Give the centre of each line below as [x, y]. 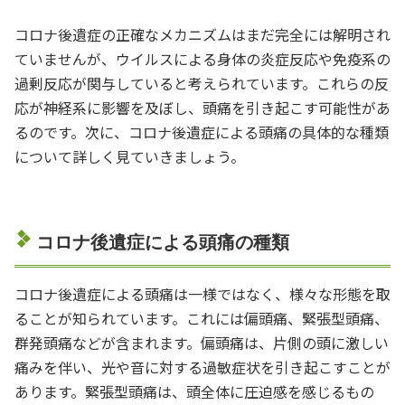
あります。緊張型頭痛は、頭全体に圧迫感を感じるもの [194, 391]
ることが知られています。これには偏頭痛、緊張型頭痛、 [202, 318]
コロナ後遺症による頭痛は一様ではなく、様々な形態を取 [202, 293]
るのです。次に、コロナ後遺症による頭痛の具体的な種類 [202, 132]
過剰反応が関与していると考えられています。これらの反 [202, 83]
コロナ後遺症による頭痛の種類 [163, 242]
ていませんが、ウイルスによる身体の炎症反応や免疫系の [202, 58]
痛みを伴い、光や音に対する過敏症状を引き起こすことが [202, 367]
